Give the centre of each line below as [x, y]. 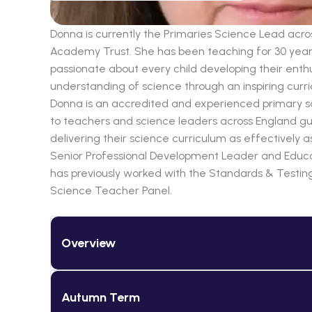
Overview [88, 243]
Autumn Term [101, 297]
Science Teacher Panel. [111, 191]
